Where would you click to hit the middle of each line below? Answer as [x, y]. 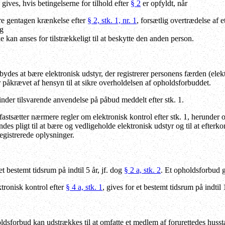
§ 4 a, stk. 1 [84, 187]
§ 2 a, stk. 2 [142, 170]
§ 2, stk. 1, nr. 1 [112, 20]
